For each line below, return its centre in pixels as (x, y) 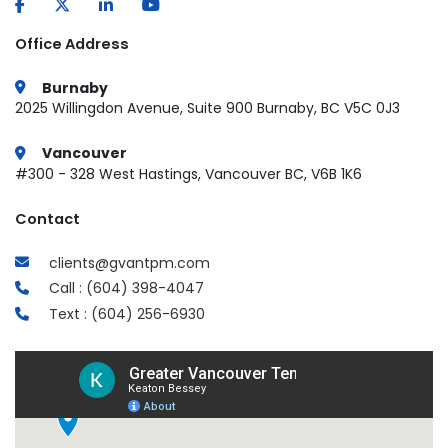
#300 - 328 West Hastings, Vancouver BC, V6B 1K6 (188, 174)
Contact (47, 219)
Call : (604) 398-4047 (127, 288)
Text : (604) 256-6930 (127, 314)
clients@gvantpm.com (130, 262)
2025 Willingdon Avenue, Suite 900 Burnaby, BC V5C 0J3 (207, 108)
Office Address (72, 44)
